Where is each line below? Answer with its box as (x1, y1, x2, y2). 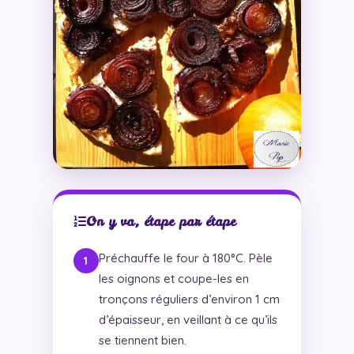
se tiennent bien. (98, 333, 186, 348)
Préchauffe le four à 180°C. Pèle (98, 250, 273, 266)
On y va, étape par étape (85, 213, 236, 231)
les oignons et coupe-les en (98, 271, 249, 287)
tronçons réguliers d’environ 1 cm (98, 292, 280, 307)
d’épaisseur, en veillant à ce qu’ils (98, 312, 277, 328)
